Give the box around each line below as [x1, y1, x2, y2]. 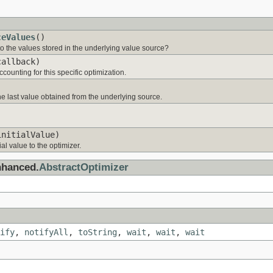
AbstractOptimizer [39, 161, 129, 174]
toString [78, 227, 117, 238]
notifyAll [24, 227, 68, 238]
